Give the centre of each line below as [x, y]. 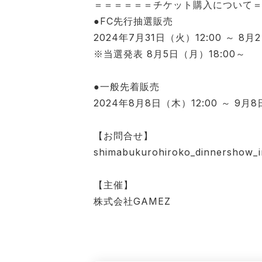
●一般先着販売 [127, 86]
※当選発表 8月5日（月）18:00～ [170, 54]
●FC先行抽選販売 [133, 21]
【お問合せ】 [123, 135]
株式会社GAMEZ [132, 201]
